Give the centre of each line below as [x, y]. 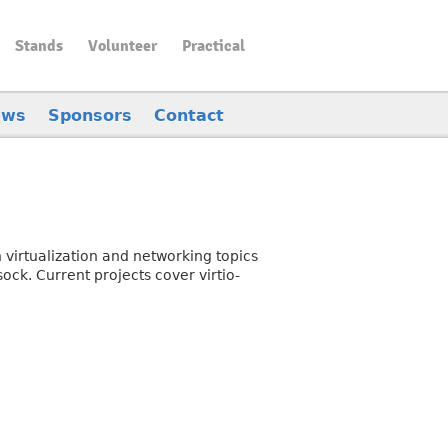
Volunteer [122, 45]
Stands [38, 45]
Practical [213, 45]
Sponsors [90, 115]
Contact [189, 115]
